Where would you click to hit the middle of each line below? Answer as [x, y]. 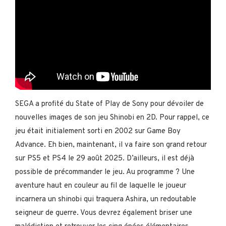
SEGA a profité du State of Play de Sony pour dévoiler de [109, 104]
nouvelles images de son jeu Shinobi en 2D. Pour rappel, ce [112, 118]
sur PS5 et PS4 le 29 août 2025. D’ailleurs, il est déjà [105, 158]
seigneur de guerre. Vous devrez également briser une [104, 213]
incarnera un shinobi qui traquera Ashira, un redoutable [106, 199]
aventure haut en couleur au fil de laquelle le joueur [101, 186]
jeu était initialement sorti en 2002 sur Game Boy [98, 131]
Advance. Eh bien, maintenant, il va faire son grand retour [111, 145]
